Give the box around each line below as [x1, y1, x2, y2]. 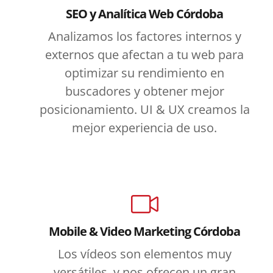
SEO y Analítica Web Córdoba [66, 5, 224, 22]
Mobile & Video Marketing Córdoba [49, 222, 241, 239]
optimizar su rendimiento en [65, 64, 225, 81]
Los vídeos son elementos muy [57, 245, 232, 262]
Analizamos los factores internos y [48, 27, 241, 44]
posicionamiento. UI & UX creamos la [39, 101, 250, 118]
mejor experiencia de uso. [72, 119, 218, 136]
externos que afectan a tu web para [45, 46, 244, 63]
